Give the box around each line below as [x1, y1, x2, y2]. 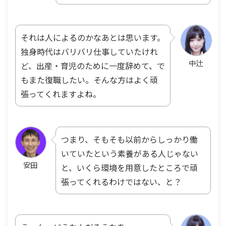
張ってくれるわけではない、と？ [61, 175, 182, 188]
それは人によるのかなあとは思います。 [21, 31, 165, 43]
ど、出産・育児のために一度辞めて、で [21, 59, 165, 72]
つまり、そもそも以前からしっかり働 [61, 133, 198, 145]
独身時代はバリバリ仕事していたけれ [21, 45, 158, 58]
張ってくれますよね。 [21, 87, 101, 100]
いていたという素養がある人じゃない [61, 147, 198, 159]
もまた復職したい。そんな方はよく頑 [21, 73, 158, 86]
